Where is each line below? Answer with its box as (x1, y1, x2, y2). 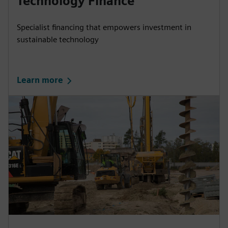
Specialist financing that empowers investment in (17, 22, 191, 32)
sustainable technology (17, 34, 99, 44)
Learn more (17, 75, 63, 85)
